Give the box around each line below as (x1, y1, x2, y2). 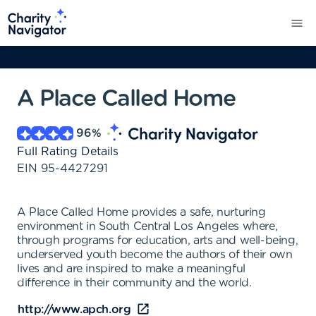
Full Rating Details (17, 146, 119, 157)
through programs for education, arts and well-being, (17, 235, 298, 246)
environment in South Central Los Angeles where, (17, 221, 278, 232)
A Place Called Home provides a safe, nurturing (17, 207, 266, 218)
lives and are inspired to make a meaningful (17, 263, 245, 274)
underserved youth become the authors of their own (17, 249, 293, 260)
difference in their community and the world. (17, 277, 252, 288)
